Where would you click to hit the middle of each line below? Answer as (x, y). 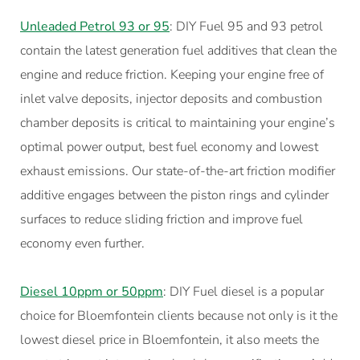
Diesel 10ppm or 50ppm (92, 291)
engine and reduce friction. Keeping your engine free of (172, 74)
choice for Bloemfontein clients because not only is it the (179, 315)
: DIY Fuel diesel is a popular (243, 291)
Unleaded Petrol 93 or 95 (95, 26)
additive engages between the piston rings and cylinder (174, 195)
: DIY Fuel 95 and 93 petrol (246, 26)
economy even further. (82, 243)
